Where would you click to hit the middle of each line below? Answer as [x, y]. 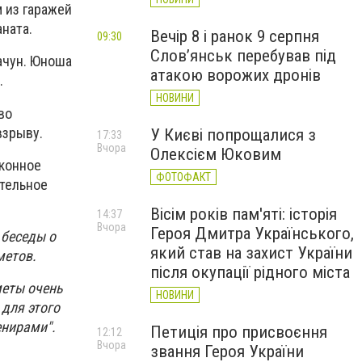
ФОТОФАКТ [183, 177]
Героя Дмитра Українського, [252, 234]
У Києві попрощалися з [233, 135]
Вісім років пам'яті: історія [244, 214]
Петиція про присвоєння [239, 332]
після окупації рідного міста [250, 272]
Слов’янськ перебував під [243, 56]
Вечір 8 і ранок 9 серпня [235, 36]
